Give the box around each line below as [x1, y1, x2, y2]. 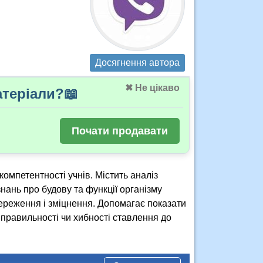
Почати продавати [71, 124, 168, 137]
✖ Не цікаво [125, 83, 180, 93]
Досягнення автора [95, 58, 180, 68]
